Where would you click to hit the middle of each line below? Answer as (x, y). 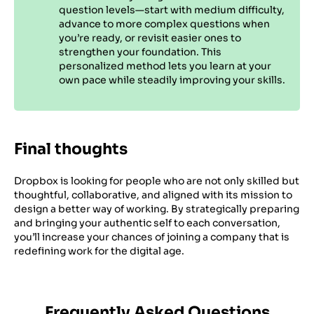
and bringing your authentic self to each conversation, (147, 223)
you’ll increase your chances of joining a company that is (152, 237)
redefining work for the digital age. (99, 251)
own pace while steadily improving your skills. (172, 80)
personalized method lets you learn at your (165, 66)
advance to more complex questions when (164, 23)
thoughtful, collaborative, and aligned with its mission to (153, 195)
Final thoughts (71, 149)
